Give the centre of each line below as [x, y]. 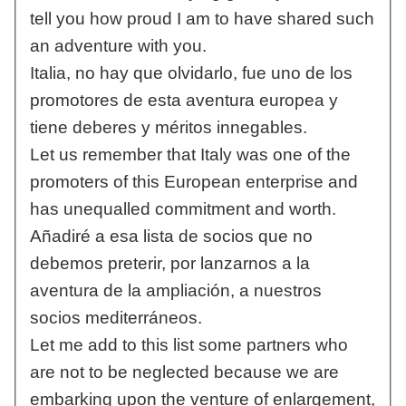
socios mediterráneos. [116, 318]
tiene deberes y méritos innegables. [168, 128]
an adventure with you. [118, 46]
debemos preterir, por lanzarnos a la [169, 264]
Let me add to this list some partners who [188, 345]
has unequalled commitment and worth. [183, 209]
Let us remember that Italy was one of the [190, 155]
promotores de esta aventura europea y [184, 101]
